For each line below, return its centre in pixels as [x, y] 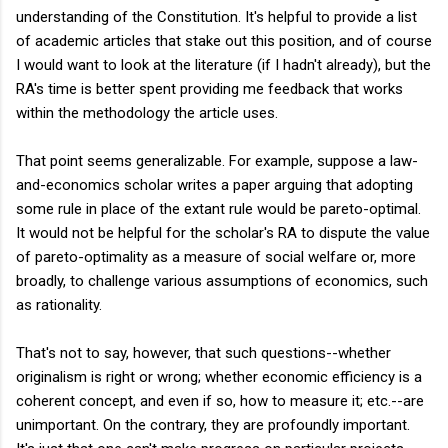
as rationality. [59, 304]
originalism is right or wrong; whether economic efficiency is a [219, 376]
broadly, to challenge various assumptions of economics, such [222, 280]
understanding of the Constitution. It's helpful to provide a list [216, 16]
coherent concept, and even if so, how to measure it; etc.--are [220, 400]
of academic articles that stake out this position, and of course [224, 40]
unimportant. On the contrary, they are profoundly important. [213, 424]
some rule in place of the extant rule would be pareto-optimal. [218, 208]
